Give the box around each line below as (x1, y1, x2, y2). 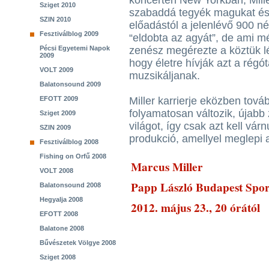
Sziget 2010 (40, 1, 76, 8)
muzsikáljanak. (129, 70, 206, 82)
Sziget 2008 (40, 253, 76, 261)
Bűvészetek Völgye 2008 (40, 239, 116, 246)
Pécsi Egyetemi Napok (40, 44, 110, 52)
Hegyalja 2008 (40, 196, 83, 203)
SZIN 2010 (40, 16, 71, 23)
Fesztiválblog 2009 (40, 30, 98, 37)
